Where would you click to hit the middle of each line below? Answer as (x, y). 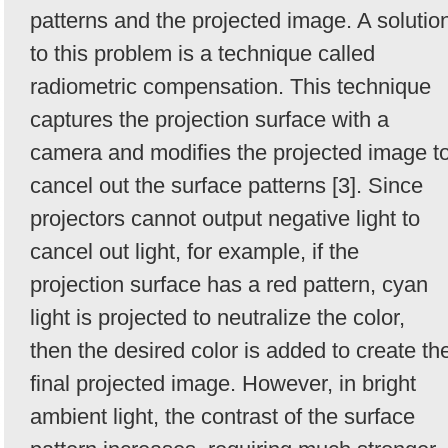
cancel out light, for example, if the (194, 251)
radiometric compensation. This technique (230, 86)
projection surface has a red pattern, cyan (229, 284)
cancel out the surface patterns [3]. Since (226, 185)
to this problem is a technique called (202, 53)
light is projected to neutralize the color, (217, 317)
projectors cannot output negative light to (225, 218)
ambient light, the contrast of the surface (222, 416)
